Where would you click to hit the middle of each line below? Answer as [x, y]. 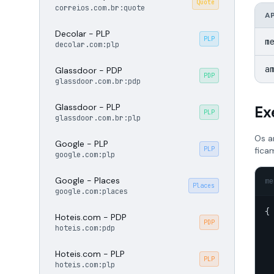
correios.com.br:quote [100, 8]
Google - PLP [82, 144]
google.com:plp [85, 155]
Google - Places [87, 180]
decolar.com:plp [87, 45]
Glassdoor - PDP [89, 70]
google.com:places [91, 191]
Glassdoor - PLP [88, 107]
